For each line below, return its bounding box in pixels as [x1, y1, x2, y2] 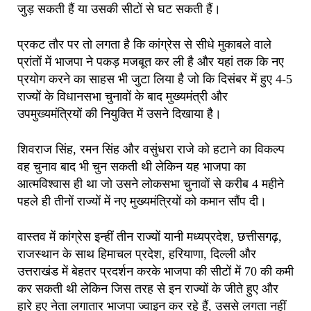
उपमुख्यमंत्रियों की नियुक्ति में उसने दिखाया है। [17, 106, 221, 121]
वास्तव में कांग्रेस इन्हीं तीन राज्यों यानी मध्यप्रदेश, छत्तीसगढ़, [17, 229, 282, 244]
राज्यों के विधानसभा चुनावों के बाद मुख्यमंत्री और [17, 89, 228, 103]
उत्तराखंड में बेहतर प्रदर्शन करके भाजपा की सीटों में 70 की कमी [17, 264, 294, 278]
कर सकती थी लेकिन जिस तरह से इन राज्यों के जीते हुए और [17, 281, 278, 296]
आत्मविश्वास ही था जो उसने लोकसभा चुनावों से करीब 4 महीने [17, 176, 284, 191]
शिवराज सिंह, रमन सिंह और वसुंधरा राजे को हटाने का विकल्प [17, 142, 285, 156]
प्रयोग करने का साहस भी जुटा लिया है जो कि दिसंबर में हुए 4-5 [17, 72, 292, 86]
